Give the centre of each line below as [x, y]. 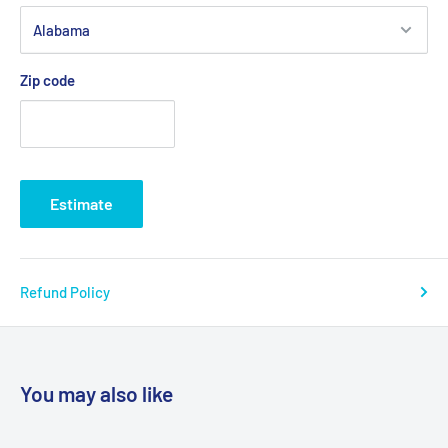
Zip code [47, 79]
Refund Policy [65, 291]
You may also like [96, 393]
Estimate [81, 203]
